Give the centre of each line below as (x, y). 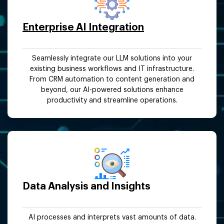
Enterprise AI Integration (83, 27)
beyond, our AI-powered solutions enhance (112, 90)
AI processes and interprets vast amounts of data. (112, 217)
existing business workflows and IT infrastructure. (112, 69)
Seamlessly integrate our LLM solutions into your (112, 58)
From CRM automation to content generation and (112, 79)
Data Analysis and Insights (86, 186)
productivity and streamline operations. (112, 100)
